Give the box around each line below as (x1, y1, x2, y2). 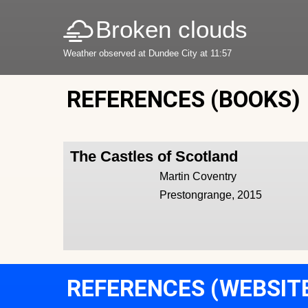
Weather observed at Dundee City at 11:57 (63, 47, 232, 58)
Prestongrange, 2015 (159, 189, 263, 201)
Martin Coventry (159, 170, 237, 183)
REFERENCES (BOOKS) (67, 86, 300, 113)
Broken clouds (96, 15, 247, 43)
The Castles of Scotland (70, 148, 238, 166)
